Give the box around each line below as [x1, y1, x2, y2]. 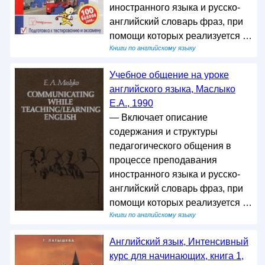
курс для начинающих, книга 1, [109, 250, 244, 261]
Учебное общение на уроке [109, 69, 229, 80]
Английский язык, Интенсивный [109, 236, 248, 247]
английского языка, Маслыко [109, 83, 235, 94]
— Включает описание [109, 112, 208, 122]
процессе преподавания [109, 154, 217, 165]
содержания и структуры [109, 126, 218, 137]
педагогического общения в [109, 140, 231, 151]
